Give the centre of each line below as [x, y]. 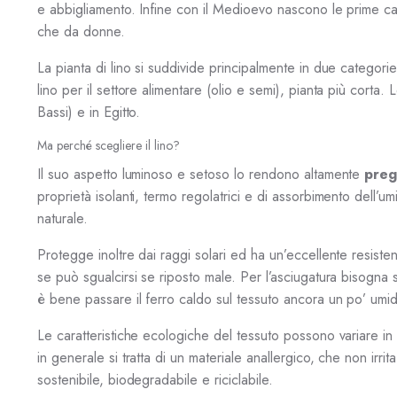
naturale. [62, 218]
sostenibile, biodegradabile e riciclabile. [155, 379]
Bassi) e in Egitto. [89, 112]
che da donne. [81, 31]
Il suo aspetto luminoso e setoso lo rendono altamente [201, 174]
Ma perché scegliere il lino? [109, 145]
